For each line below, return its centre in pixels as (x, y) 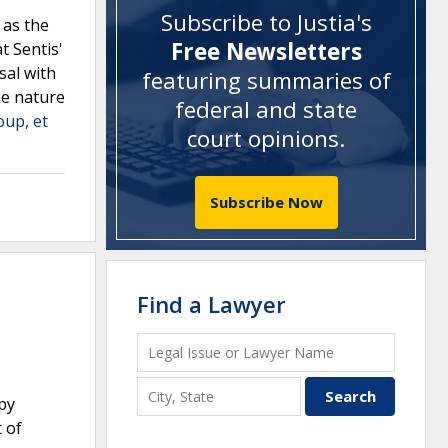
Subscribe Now (266, 201)
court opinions (263, 139)
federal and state (266, 110)
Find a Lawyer (211, 303)
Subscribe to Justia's (266, 23)
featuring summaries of (266, 81)
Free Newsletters (266, 52)
